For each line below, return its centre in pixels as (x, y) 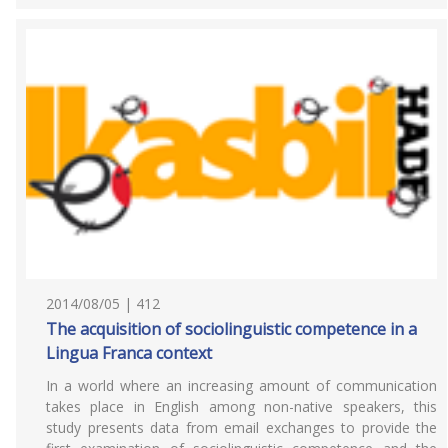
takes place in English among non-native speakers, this (241, 406)
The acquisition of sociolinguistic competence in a (231, 329)
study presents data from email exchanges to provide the (241, 427)
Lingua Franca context (129, 353)
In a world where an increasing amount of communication (241, 385)
